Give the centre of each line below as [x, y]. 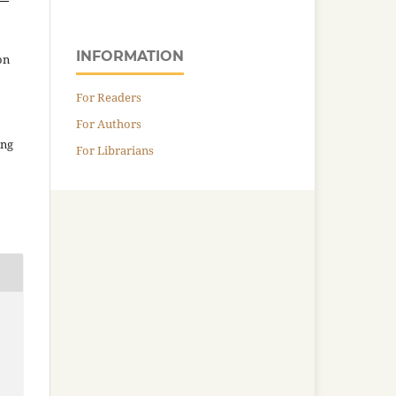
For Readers [109, 97]
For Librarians [115, 150]
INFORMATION [130, 56]
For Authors [109, 123]
